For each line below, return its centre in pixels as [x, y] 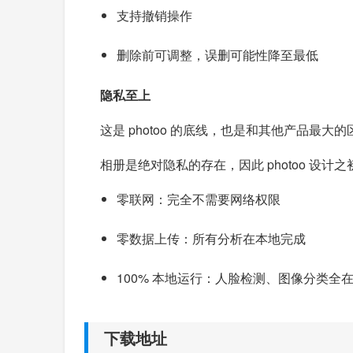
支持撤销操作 [154, 15]
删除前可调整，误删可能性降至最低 [217, 54]
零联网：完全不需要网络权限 [199, 199]
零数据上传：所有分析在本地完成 [211, 238]
